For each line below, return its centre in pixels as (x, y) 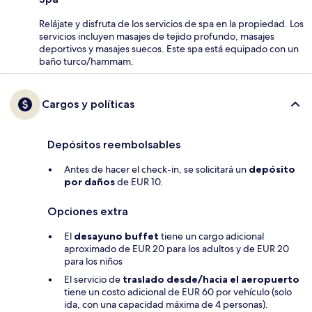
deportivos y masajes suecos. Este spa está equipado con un (169, 48)
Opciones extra (88, 211)
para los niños (93, 261)
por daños (89, 181)
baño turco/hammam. (86, 61)
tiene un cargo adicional (211, 236)
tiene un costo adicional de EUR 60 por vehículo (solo (178, 291)
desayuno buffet (116, 236)
